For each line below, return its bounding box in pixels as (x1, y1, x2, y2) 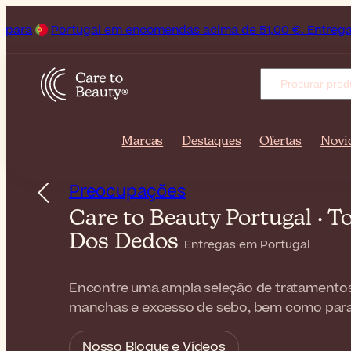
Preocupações (69, 180, 186, 203)
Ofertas (259, 136, 302, 148)
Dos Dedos (69, 231, 184, 253)
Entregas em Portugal (184, 237, 310, 253)
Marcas (121, 136, 164, 148)
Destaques (182, 136, 241, 148)
